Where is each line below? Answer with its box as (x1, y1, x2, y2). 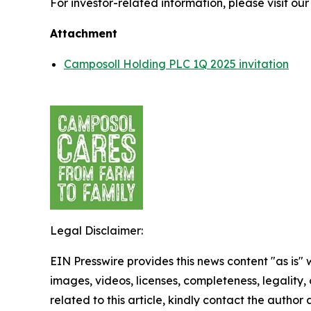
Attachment (50, 26, 117, 40)
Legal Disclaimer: (50, 224, 143, 237)
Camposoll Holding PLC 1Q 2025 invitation (64, 57, 289, 71)
